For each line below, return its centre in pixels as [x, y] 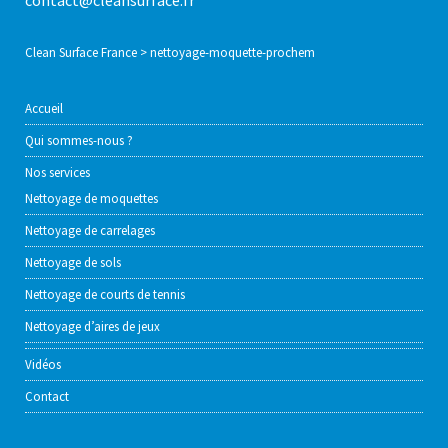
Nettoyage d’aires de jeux [92, 326]
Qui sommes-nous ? [79, 140]
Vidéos [43, 364]
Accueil [44, 108]
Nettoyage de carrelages [90, 230]
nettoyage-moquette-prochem [232, 52]
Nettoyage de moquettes [91, 198]
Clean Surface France [81, 52]
